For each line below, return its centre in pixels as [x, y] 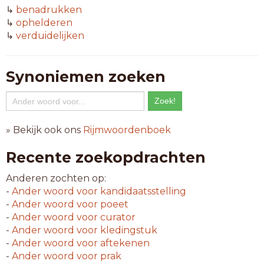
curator [117, 217]
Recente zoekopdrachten [106, 157]
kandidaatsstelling [142, 191]
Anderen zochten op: [56, 178]
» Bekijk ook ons [44, 130]
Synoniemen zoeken [86, 77]
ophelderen [44, 23]
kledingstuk [128, 230]
